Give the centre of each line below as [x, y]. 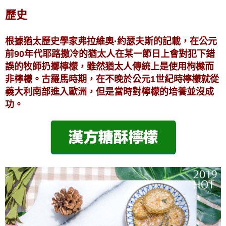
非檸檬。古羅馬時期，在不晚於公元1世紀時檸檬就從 [112, 79]
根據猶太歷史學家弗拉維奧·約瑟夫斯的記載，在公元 [111, 42]
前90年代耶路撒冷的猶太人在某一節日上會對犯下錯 [110, 54]
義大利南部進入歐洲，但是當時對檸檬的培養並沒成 [109, 92]
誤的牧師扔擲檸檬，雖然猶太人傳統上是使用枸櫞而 [109, 67]
